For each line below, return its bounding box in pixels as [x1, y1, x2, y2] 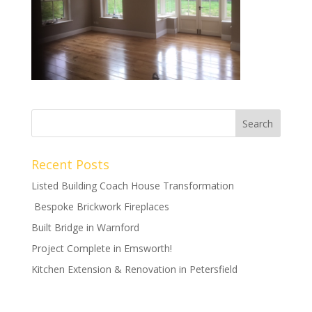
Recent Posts [31, 155, 109, 173]
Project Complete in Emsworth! [31, 241, 172, 255]
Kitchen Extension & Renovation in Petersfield [31, 262, 237, 276]
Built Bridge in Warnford [31, 220, 139, 234]
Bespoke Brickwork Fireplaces [31, 199, 169, 213]
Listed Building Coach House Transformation [31, 178, 234, 192]
